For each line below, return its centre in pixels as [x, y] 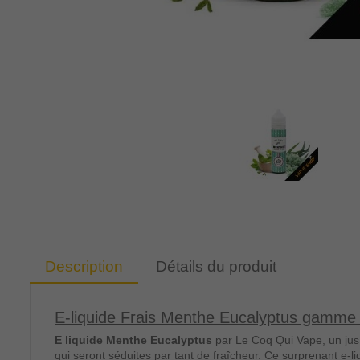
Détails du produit [217, 267]
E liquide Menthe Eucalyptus [135, 340]
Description [84, 267]
